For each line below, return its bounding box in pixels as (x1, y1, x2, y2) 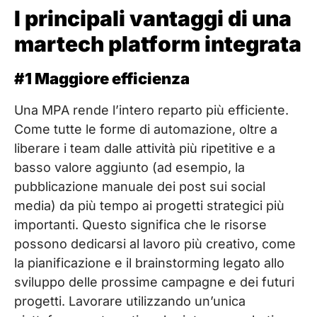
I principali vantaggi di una (14, 6, 292, 32)
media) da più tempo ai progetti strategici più (14, 198, 284, 214)
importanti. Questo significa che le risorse (14, 217, 267, 233)
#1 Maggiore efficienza (14, 69, 190, 88)
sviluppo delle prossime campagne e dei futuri (14, 275, 294, 290)
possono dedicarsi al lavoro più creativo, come (14, 236, 296, 252)
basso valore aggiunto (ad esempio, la (14, 160, 245, 175)
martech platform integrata (14, 31, 301, 57)
